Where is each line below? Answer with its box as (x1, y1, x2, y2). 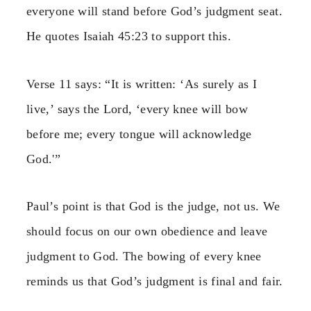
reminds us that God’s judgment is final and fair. (26, 274, 283, 289)
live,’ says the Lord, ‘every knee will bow (26, 101, 249, 116)
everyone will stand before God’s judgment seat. (26, 4, 283, 19)
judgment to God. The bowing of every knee (26, 249, 262, 264)
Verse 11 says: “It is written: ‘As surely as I (26, 76, 258, 91)
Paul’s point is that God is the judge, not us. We (26, 199, 280, 214)
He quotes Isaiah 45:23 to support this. (26, 29, 232, 44)
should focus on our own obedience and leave (26, 224, 268, 239)
